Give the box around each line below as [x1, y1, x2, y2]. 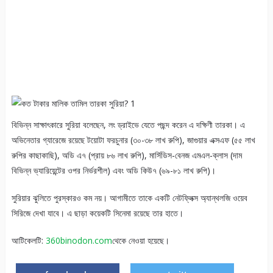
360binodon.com [45, 235, 112, 247]
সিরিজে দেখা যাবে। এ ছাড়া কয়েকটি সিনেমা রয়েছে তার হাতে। [11, 207, 183, 219]
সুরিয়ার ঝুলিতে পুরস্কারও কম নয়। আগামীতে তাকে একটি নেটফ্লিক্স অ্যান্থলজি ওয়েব [11, 192, 247, 204]
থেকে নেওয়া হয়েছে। [112, 235, 169, 247]
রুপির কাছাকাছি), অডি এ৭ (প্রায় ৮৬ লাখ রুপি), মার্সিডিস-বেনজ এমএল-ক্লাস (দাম [11, 149, 242, 161]
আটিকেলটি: [11, 235, 46, 247]
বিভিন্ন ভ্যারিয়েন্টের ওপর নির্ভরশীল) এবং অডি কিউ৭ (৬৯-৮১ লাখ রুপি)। [11, 165, 216, 177]
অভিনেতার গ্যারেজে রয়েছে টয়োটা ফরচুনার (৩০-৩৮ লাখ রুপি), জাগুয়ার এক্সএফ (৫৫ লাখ [11, 134, 255, 146]
